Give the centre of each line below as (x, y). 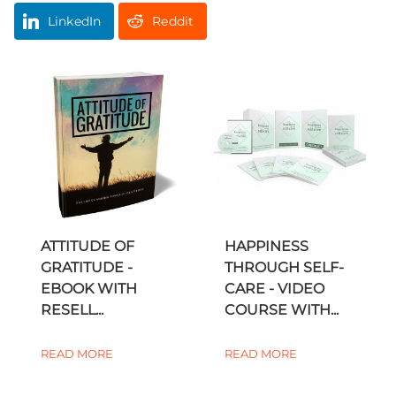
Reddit (173, 21)
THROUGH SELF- (284, 268)
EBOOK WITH (89, 288)
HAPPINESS (267, 247)
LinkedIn (75, 21)
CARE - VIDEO (274, 289)
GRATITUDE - (87, 267)
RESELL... (72, 309)
